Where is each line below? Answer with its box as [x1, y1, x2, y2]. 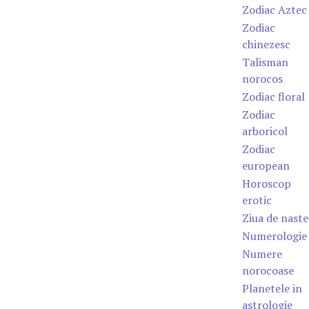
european [242, 158, 290, 173]
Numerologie [242, 228, 307, 243]
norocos [242, 71, 283, 86]
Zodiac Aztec [242, 2, 307, 17]
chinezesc [242, 37, 290, 52]
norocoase [242, 263, 294, 278]
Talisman [242, 54, 288, 70]
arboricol [242, 123, 288, 139]
